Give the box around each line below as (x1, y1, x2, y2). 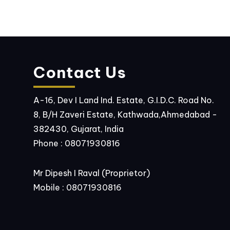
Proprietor (105, 167, 146, 178)
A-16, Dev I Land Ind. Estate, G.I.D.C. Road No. (33, 94, 214, 105)
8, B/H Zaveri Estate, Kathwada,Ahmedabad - (33, 109, 217, 120)
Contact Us (33, 62, 126, 82)
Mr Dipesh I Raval (33, 167, 100, 178)
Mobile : (33, 182, 66, 193)
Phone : (33, 138, 65, 148)
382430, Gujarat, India (33, 123, 124, 134)
